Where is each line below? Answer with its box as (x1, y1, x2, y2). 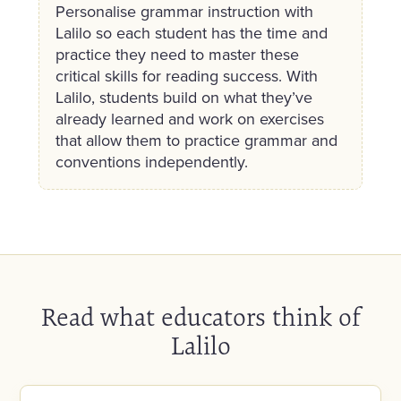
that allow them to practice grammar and (55, 128, 337, 151)
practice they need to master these (55, 42, 299, 65)
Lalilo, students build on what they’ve (55, 85, 312, 108)
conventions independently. (55, 149, 248, 173)
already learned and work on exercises (55, 107, 324, 130)
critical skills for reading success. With (55, 64, 318, 87)
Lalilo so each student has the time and (55, 21, 328, 44)
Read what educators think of (41, 302, 360, 332)
